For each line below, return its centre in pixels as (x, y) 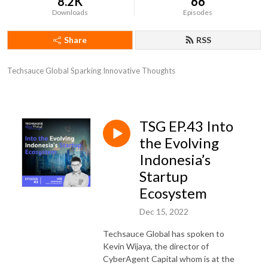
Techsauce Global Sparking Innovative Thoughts (91, 71)
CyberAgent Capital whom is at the (169, 258)
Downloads (70, 12)
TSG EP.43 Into (186, 126)
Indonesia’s (175, 159)
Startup (164, 176)
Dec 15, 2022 (164, 211)
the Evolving (179, 143)
